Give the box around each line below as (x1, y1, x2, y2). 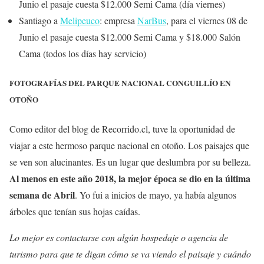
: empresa (100, 14, 137, 27)
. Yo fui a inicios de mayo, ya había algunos (75, 189, 236, 202)
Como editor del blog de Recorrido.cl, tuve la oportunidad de (9, 123, 235, 136)
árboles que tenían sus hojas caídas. (9, 205, 140, 218)
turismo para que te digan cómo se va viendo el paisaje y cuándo (9, 247, 251, 260)
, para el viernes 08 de (166, 14, 247, 27)
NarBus (137, 14, 166, 27)
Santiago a (19, 14, 60, 27)
